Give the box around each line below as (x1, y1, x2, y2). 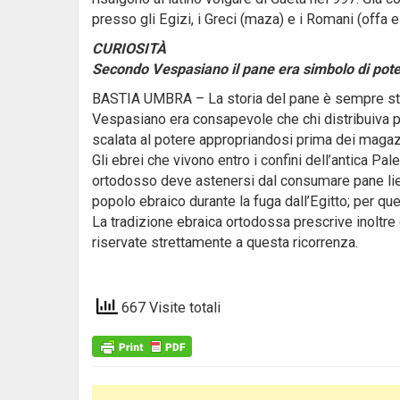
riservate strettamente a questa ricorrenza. (92, 234, 358, 251)
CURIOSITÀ (92, 40, 166, 57)
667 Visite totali (118, 299, 221, 317)
